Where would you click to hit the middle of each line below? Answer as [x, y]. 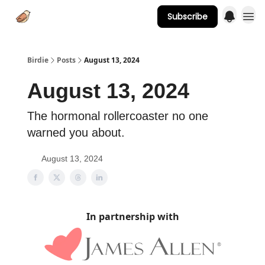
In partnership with [132, 216]
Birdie [38, 60]
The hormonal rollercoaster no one [118, 116]
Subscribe [188, 17]
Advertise [98, 17]
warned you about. [76, 132]
